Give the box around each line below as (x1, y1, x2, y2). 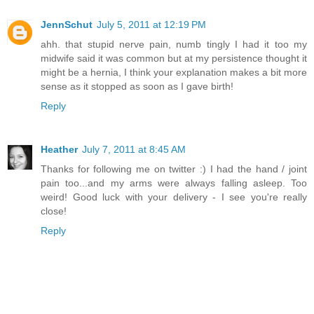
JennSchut (41, 19, 93, 31)
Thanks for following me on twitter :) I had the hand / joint (41, 163, 307, 175)
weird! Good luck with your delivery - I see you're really (41, 191, 307, 203)
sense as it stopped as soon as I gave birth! (41, 81, 233, 93)
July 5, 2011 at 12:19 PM (97, 19, 206, 31)
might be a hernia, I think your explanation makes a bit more (41, 67, 307, 78)
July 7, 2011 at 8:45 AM (82, 144, 186, 156)
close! (41, 205, 67, 217)
